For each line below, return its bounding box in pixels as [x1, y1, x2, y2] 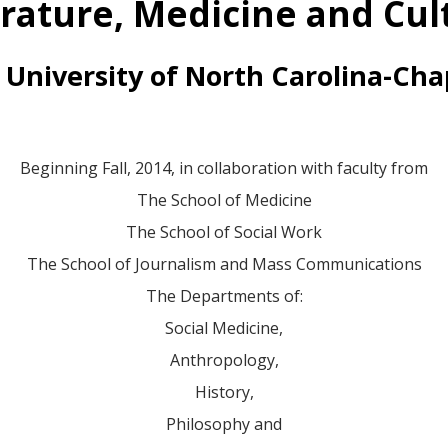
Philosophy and [166, 412, 282, 435]
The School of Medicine [136, 188, 312, 211]
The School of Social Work [126, 220, 322, 243]
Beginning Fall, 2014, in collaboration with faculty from [20, 156, 428, 179]
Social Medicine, [165, 316, 283, 339]
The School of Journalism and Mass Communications [26, 252, 422, 275]
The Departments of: [145, 284, 303, 307]
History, [194, 380, 254, 403]
